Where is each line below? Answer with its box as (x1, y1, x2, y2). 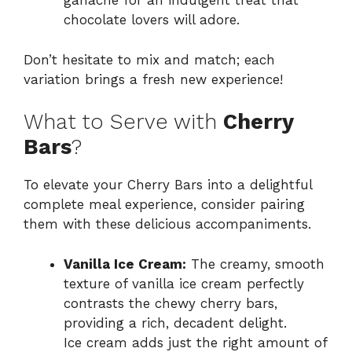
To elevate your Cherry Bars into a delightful (24, 177, 312, 193)
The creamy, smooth (186, 255, 324, 272)
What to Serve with (24, 109, 223, 135)
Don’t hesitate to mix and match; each (24, 51, 275, 68)
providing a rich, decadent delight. (64, 314, 287, 331)
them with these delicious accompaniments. (24, 216, 311, 233)
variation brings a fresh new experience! (24, 71, 283, 87)
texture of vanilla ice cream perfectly (64, 275, 304, 291)
